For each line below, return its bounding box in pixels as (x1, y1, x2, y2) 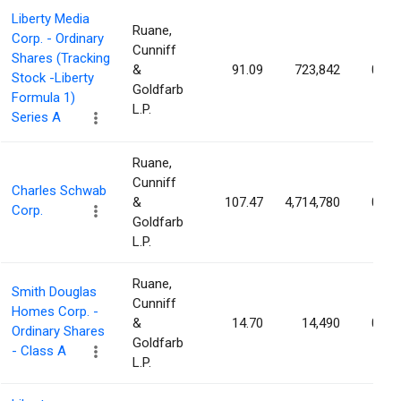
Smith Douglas (12, 284, 97, 301)
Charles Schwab (12, 183, 107, 200)
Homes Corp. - (12, 303, 98, 320)
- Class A (12, 343, 66, 360)
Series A (12, 109, 61, 126)
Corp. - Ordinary (12, 30, 104, 47)
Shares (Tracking (12, 50, 110, 67)
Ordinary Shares (12, 323, 105, 340)
